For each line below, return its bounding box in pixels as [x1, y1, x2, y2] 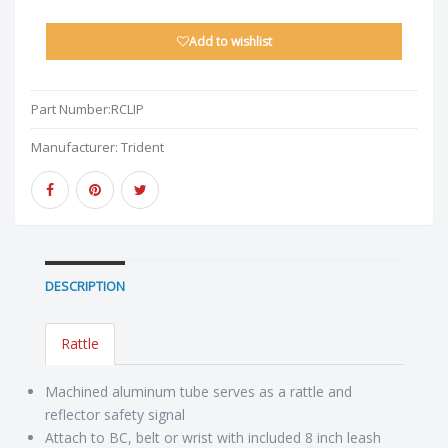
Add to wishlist [188, 33, 272, 51]
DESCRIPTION [45, 278, 125, 296]
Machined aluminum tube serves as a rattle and [45, 382, 352, 402]
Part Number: [31, 100, 111, 119]
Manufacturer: [31, 138, 121, 157]
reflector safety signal [45, 405, 185, 425]
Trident [121, 138, 164, 157]
